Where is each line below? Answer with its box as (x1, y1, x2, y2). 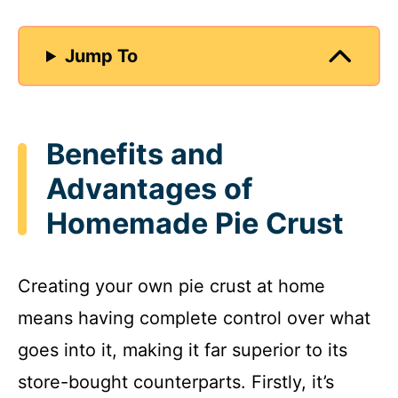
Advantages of (46, 171, 253, 207)
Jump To (65, 45, 139, 68)
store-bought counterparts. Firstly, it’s (18, 370, 334, 393)
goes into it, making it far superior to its (18, 338, 347, 361)
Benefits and (46, 137, 224, 172)
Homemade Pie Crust (46, 206, 344, 242)
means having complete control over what (18, 306, 370, 329)
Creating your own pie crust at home (18, 275, 325, 297)
